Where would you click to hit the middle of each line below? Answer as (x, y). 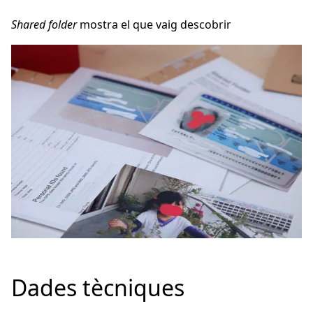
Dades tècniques (98, 287)
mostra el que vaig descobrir (154, 24)
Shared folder (44, 24)
